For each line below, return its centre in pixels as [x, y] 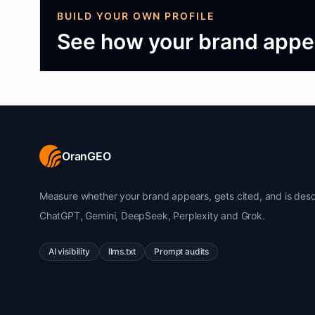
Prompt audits [182, 251]
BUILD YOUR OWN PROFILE [136, 16]
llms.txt [122, 251]
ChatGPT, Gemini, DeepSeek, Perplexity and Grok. [152, 216]
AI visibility [69, 251]
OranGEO [86, 156]
